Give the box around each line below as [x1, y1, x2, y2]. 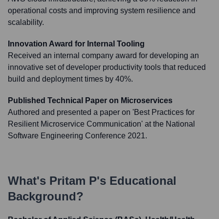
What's [8, 174, 49, 187]
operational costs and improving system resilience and [8, 6, 196, 15]
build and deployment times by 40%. [8, 75, 133, 83]
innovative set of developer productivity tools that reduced [8, 63, 206, 71]
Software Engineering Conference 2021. [8, 131, 147, 140]
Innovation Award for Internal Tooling [8, 40, 145, 48]
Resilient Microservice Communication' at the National [8, 120, 195, 128]
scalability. [8, 18, 44, 26]
